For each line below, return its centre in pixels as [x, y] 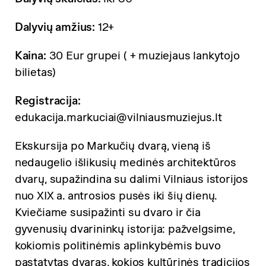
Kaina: [30, 56]
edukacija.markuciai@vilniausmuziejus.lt [120, 117]
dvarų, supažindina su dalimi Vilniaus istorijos [132, 179]
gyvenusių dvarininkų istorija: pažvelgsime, [125, 229]
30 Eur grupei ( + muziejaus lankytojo [143, 56]
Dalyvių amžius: [55, 27]
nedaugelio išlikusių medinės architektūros [125, 162]
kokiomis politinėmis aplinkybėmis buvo [118, 245]
